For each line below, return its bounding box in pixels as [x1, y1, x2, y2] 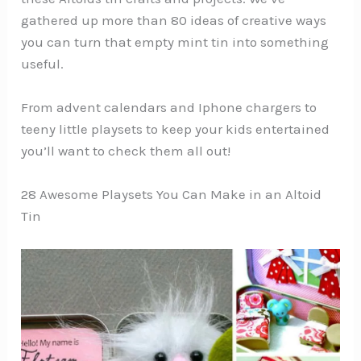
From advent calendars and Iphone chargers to [21, 99, 317, 116]
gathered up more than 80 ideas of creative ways [21, 11, 327, 28]
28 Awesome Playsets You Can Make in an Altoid [21, 186, 322, 203]
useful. [21, 55, 64, 72]
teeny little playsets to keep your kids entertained [21, 121, 330, 138]
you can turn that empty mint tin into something [21, 33, 330, 50]
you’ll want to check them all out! [21, 143, 231, 160]
